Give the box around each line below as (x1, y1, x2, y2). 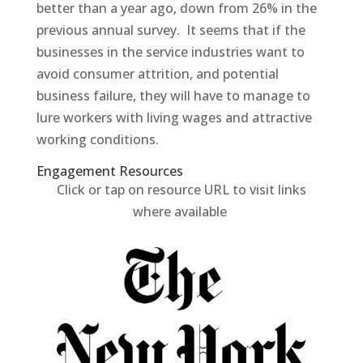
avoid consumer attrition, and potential (36, 64, 279, 83)
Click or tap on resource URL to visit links (56, 180, 306, 199)
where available (132, 202, 230, 220)
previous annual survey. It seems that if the (36, 20, 305, 39)
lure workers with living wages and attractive (36, 108, 312, 126)
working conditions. (36, 130, 159, 148)
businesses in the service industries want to (36, 42, 305, 61)
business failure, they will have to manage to (36, 86, 310, 105)
